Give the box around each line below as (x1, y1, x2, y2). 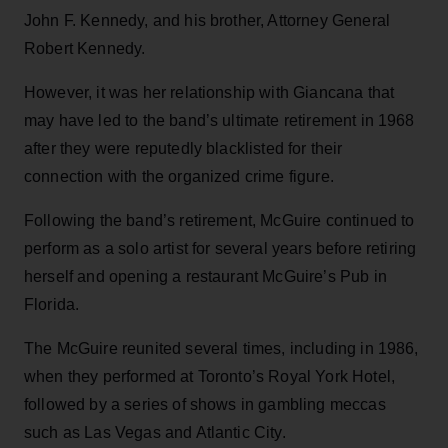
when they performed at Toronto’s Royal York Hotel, (24, 367, 396, 385)
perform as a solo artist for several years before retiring (24, 239, 417, 257)
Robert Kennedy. (24, 39, 146, 57)
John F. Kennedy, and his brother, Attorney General (24, 11, 391, 29)
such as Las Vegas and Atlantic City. (24, 423, 286, 441)
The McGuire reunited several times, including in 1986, (24, 339, 419, 357)
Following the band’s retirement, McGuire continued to (24, 211, 415, 229)
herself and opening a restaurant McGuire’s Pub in (24, 267, 387, 285)
